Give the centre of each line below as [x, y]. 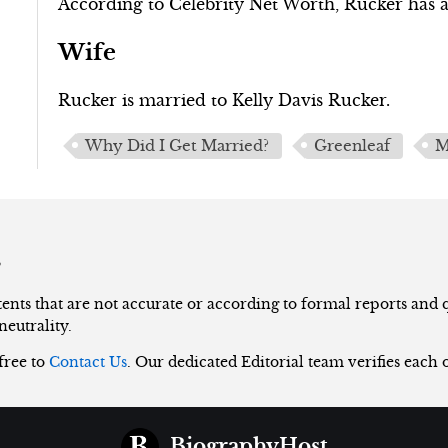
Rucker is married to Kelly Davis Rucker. [224, 99]
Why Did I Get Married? [177, 145]
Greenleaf [352, 145]
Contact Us [88, 361]
